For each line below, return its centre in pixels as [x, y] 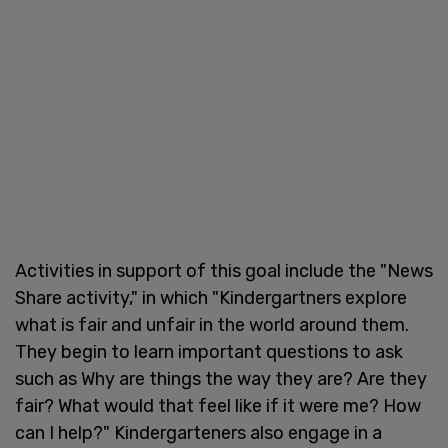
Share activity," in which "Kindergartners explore [211, 297]
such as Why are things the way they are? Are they [221, 378]
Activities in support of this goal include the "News [224, 270]
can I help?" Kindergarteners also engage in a [198, 432]
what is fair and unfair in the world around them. [212, 324]
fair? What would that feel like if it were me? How [218, 405]
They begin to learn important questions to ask [209, 351]
